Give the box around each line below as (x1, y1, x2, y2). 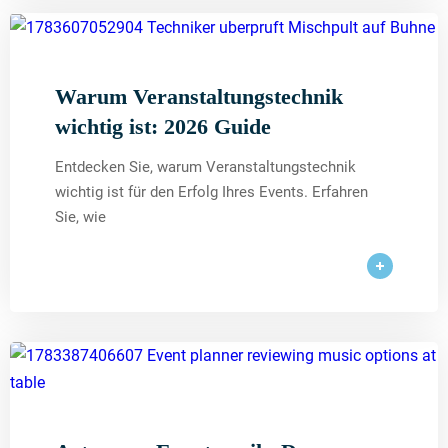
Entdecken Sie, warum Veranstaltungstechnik (55, 158, 356, 177)
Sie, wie (55, 208, 106, 227)
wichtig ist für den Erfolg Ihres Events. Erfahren (55, 183, 368, 202)
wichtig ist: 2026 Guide (55, 114, 271, 140)
